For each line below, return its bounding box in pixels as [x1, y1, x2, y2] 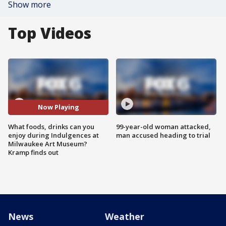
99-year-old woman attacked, [116, 122, 211, 131]
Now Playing [37, 102, 79, 112]
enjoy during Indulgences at [8, 130, 99, 140]
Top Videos [8, 23, 91, 43]
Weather [105, 210, 144, 222]
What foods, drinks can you [8, 122, 94, 131]
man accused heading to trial [116, 130, 210, 140]
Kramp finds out [8, 147, 59, 157]
